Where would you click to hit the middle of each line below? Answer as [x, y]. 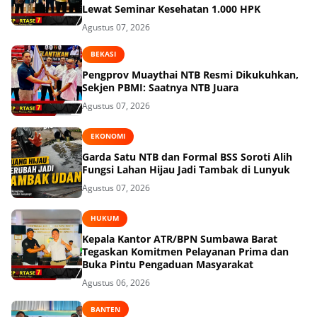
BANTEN [105, 309]
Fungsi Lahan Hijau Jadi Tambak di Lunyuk [186, 169]
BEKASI [103, 54]
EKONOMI [108, 136]
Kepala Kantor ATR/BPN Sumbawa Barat [180, 238]
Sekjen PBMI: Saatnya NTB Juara [160, 87]
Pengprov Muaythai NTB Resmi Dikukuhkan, [190, 74]
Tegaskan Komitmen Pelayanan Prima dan [185, 251]
